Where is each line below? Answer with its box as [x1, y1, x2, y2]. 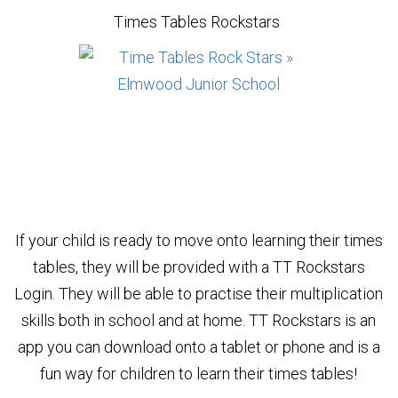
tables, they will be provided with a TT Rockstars [32, 257, 365, 276]
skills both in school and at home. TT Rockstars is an [21, 310, 377, 330]
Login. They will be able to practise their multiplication [14, 283, 384, 303]
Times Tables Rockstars [114, 12, 284, 31]
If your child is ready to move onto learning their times [14, 230, 383, 250]
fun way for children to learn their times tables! [40, 363, 358, 383]
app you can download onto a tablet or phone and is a [17, 337, 380, 356]
